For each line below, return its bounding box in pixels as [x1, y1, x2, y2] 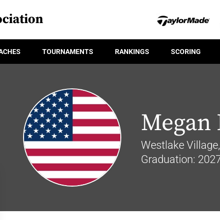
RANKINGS [115, 47, 149, 55]
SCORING [171, 47, 201, 55]
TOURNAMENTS [42, 47, 93, 55]
